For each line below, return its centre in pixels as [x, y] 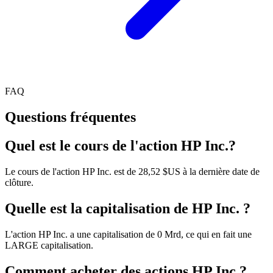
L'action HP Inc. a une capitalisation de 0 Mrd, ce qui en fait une [128, 234]
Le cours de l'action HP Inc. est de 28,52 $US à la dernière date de [132, 172]
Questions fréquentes [70, 117]
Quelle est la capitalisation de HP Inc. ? [128, 208]
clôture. [19, 183]
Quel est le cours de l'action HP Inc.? [120, 146]
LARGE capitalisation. [49, 245]
